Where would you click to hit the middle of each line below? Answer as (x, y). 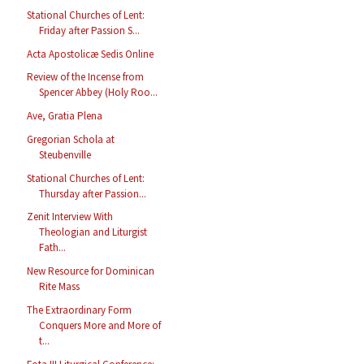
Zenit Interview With (70, 217)
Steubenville (65, 154)
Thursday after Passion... (93, 193)
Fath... (53, 248)
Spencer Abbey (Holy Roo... (99, 93)
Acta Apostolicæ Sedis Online (91, 54)
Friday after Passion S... (90, 30)
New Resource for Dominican (91, 271)
